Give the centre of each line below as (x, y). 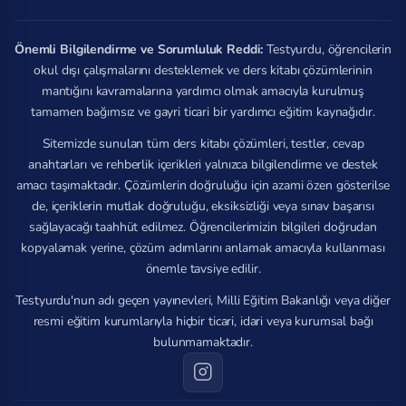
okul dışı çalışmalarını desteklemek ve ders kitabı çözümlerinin (203, 70)
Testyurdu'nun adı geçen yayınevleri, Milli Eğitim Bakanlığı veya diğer (203, 300)
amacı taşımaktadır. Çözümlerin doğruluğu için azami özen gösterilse (203, 185)
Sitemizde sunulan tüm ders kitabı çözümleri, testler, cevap (203, 144)
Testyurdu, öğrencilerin (327, 49)
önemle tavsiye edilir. (203, 269)
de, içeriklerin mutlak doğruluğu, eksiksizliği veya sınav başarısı (203, 206)
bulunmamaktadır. (203, 342)
